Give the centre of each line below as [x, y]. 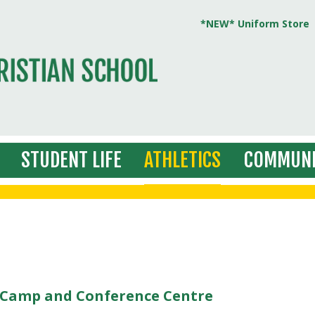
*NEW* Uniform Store [255, 24]
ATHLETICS [183, 160]
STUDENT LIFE [71, 160]
